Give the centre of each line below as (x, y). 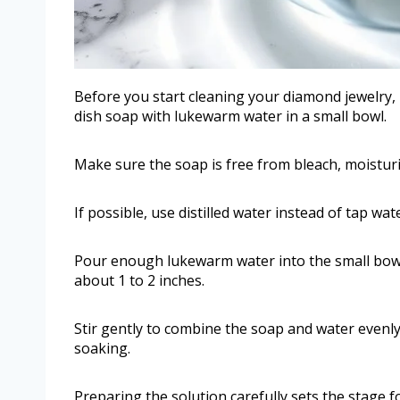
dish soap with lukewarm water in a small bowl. (230, 116)
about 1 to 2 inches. (139, 280)
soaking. (102, 348)
